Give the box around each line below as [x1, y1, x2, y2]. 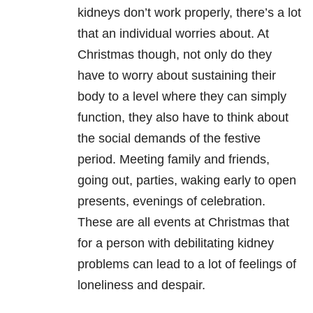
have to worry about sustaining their [78, 68, 276, 83]
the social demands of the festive [78, 131, 261, 146]
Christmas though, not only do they [78, 48, 272, 62]
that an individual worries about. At [78, 27, 269, 41]
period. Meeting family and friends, [78, 152, 270, 167]
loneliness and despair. [78, 278, 205, 293]
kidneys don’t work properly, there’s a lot [78, 6, 301, 20]
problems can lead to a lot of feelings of [78, 257, 296, 272]
